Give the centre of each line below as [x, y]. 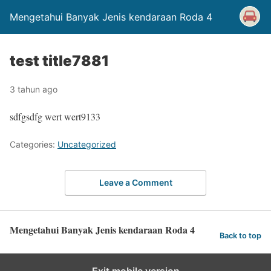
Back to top [240, 236]
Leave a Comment [135, 182]
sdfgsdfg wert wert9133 [55, 116]
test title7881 [59, 61]
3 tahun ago [34, 89]
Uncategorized [87, 144]
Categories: [34, 144]
